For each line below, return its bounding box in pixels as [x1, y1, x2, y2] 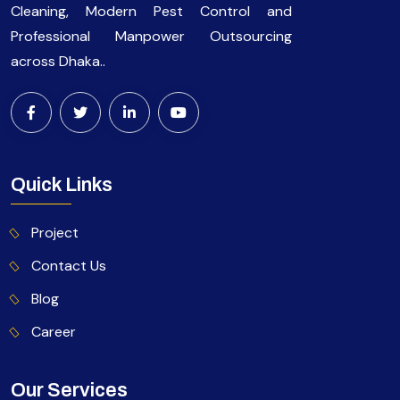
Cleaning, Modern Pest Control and [11, 2, 292, 21]
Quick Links [11, 174, 112, 196]
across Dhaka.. [11, 52, 105, 71]
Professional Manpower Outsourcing [11, 27, 292, 46]
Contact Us [31, 256, 106, 276]
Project [31, 223, 79, 243]
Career [31, 322, 76, 342]
